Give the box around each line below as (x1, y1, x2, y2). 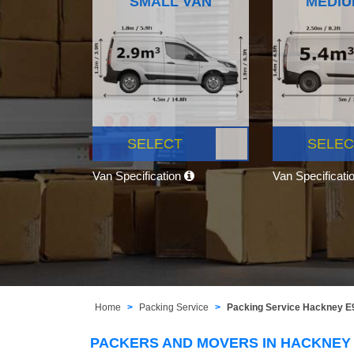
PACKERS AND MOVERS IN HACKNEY (90, 334, 351, 351)
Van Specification (92, 168, 184, 183)
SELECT (127, 135, 183, 152)
